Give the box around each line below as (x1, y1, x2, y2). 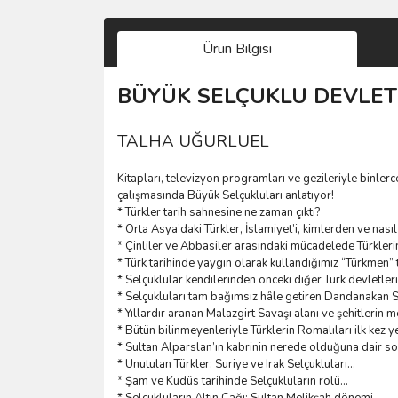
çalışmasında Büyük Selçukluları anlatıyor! (117, 187, 334, 203)
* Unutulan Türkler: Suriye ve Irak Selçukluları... (117, 355, 355, 372)
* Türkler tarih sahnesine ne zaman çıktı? (117, 203, 320, 220)
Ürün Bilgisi (203, 38, 272, 59)
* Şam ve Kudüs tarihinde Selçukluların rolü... (117, 372, 348, 389)
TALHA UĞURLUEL (117, 129, 269, 153)
